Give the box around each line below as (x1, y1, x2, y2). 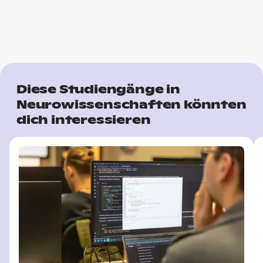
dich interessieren (16, 112, 151, 127)
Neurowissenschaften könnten (16, 96, 247, 112)
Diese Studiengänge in (16, 81, 180, 97)
